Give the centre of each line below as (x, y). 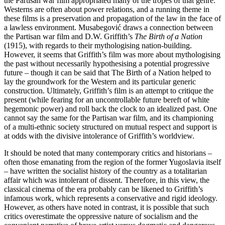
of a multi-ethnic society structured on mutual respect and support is (110, 127)
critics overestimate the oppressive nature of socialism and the (101, 216)
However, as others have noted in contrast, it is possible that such (106, 207)
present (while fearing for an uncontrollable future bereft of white (107, 100)
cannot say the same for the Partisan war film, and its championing (109, 118)
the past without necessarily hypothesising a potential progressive (107, 64)
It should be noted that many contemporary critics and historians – (108, 153)
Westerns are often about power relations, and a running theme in (107, 10)
